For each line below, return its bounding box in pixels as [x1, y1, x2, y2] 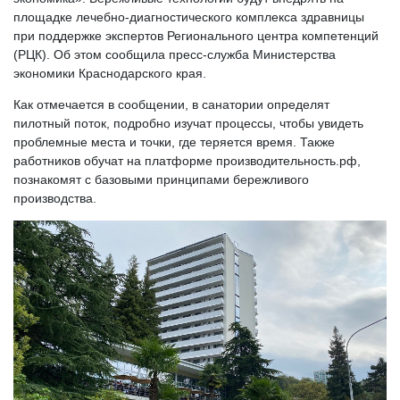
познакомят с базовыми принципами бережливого [13, 172, 309, 187]
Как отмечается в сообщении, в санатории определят [13, 97, 329, 112]
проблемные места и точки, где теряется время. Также [13, 135, 335, 149]
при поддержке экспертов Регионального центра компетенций [13, 29, 379, 43]
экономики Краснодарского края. [13, 66, 206, 80]
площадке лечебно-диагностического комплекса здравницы [13, 10, 364, 24]
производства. [13, 191, 96, 205]
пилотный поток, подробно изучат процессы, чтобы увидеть [13, 116, 363, 130]
